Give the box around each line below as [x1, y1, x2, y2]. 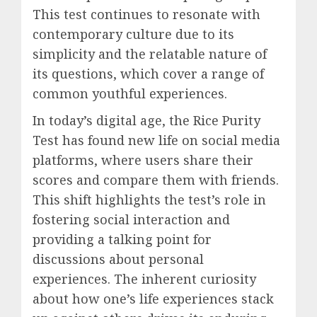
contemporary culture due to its [33, 25, 234, 42]
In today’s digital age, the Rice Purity [33, 111, 260, 129]
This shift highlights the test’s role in [33, 190, 266, 208]
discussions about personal [33, 250, 204, 267]
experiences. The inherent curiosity [33, 270, 256, 287]
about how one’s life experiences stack [33, 289, 274, 307]
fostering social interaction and [33, 210, 230, 228]
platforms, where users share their [33, 151, 253, 168]
